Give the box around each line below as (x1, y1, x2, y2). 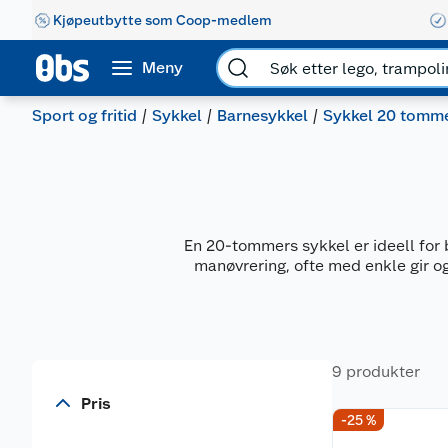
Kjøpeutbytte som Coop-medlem (53, 11, 272, 28)
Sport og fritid (32, 106, 137, 125)
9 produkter (332, 362, 420, 381)
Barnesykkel (217, 106, 308, 125)
